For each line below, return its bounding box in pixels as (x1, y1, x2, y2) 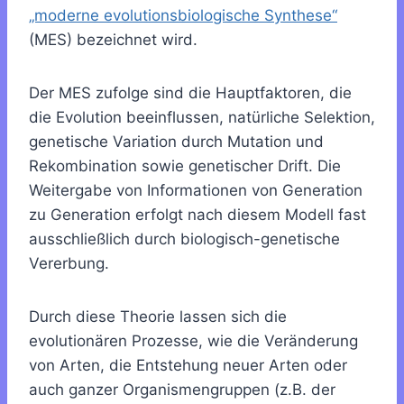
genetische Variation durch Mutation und (29, 133, 324, 151)
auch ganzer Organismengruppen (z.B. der (29, 381, 335, 399)
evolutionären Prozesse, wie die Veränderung (29, 332, 358, 351)
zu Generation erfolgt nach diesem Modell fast (29, 206, 366, 225)
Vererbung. (29, 254, 109, 273)
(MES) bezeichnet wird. (29, 31, 197, 50)
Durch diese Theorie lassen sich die (29, 308, 287, 326)
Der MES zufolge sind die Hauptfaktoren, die (29, 84, 352, 103)
